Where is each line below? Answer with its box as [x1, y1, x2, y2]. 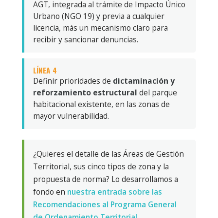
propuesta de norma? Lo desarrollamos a [33, 173, 178, 184]
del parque [137, 87, 177, 98]
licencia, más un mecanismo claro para [33, 22, 168, 33]
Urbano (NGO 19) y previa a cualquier [33, 10, 164, 21]
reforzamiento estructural [33, 87, 137, 98]
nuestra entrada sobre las [67, 186, 162, 197]
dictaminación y [112, 75, 175, 86]
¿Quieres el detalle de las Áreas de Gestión [33, 148, 184, 159]
